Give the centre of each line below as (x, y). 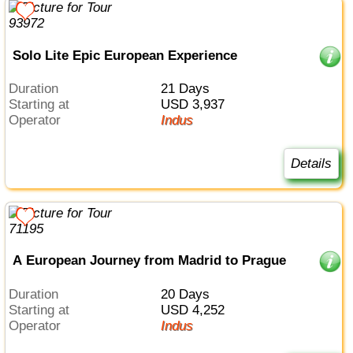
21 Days (188, 89)
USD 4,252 (197, 310)
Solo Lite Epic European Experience (124, 55)
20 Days (188, 294)
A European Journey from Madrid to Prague (149, 261)
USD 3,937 (197, 105)
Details (311, 163)
